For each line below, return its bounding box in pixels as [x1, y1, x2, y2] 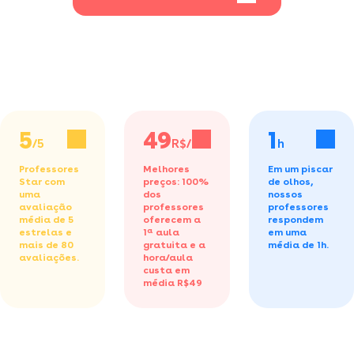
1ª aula [143, 226, 180, 238]
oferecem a [143, 213, 201, 225]
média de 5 [19, 213, 73, 225]
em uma [267, 226, 307, 238]
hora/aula [143, 251, 194, 263]
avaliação [19, 201, 72, 213]
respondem [267, 213, 323, 225]
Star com [19, 175, 65, 187]
